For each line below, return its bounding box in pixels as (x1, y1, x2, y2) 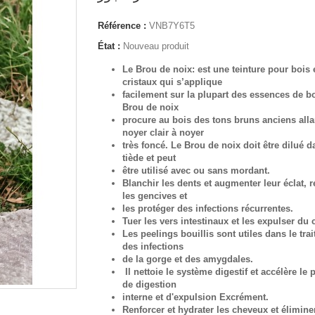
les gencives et (122, 191, 187, 201)
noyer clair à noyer (122, 127, 204, 138)
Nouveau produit (123, 41, 189, 51)
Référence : (98, 20, 146, 31)
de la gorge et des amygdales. (122, 254, 253, 264)
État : (98, 41, 120, 51)
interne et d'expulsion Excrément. (122, 292, 269, 302)
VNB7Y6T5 (149, 20, 195, 31)
